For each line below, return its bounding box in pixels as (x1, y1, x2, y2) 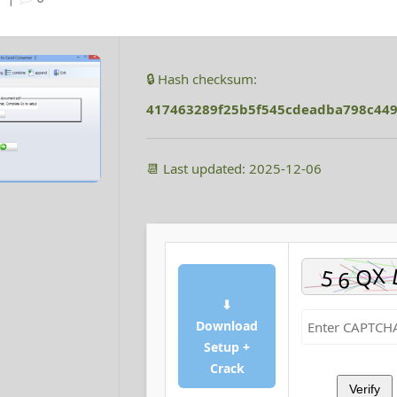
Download (196, 317, 258, 335)
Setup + (204, 339, 250, 356)
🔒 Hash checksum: (146, 70, 257, 89)
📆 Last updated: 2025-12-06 (146, 160, 322, 178)
